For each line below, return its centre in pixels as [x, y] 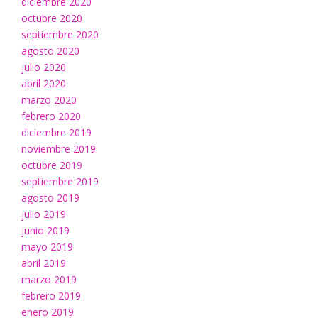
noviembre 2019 [59, 149]
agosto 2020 [50, 51]
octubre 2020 [52, 18]
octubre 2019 [52, 165]
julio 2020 [44, 67]
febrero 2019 [51, 296]
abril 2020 [44, 84]
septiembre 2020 [60, 35]
